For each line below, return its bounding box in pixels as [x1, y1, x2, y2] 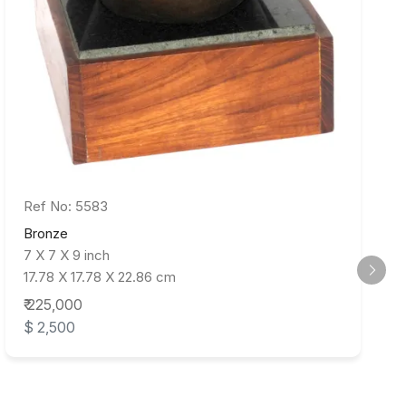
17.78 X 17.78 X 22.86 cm [24, 268, 176, 286]
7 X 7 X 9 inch [24, 246, 110, 265]
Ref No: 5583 [24, 198, 108, 216]
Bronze [24, 225, 68, 243]
